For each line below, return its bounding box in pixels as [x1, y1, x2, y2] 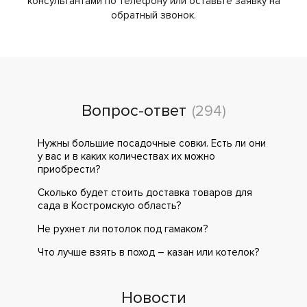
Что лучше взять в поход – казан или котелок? [38, 246, 259, 258]
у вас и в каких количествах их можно [38, 150, 215, 162]
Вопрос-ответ [81, 101, 186, 121]
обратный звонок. [111, 9, 196, 21]
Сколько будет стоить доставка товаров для [38, 186, 252, 199]
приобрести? [38, 163, 100, 175]
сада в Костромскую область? [38, 199, 181, 212]
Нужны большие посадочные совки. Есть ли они [38, 137, 266, 149]
